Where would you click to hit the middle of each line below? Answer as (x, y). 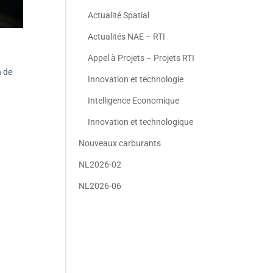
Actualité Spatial (119, 15)
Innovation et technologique (141, 122)
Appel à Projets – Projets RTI (141, 58)
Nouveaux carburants (120, 143)
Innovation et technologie (136, 79)
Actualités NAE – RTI (127, 37)
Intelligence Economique (134, 101)
